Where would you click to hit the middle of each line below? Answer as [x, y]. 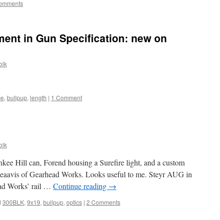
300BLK [13, 202]
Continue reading [81, 186]
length [38, 97]
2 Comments [103, 202]
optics [74, 202]
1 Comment [67, 97]
